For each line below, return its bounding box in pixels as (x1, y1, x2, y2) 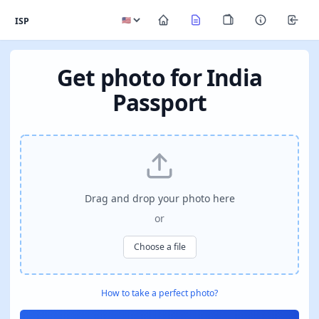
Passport (112, 87, 207, 117)
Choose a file (133, 241, 186, 253)
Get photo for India (56, 62, 263, 93)
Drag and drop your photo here (84, 192, 235, 205)
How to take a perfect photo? (101, 286, 218, 299)
